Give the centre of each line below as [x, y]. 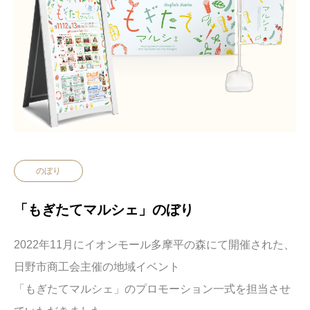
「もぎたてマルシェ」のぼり [104, 209]
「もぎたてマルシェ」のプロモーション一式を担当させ [152, 289]
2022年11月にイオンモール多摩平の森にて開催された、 [154, 244]
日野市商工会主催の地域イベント [97, 266]
